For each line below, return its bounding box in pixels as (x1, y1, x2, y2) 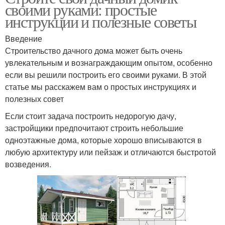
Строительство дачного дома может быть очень (5, 45, 182, 56)
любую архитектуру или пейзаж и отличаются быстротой (5, 146, 216, 158)
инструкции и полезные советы (5, 11, 197, 32)
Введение (5, 33, 42, 44)
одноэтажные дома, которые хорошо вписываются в (5, 134, 202, 146)
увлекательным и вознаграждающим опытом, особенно (5, 57, 212, 68)
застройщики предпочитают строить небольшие (5, 122, 183, 134)
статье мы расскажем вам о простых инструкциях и (5, 81, 196, 92)
